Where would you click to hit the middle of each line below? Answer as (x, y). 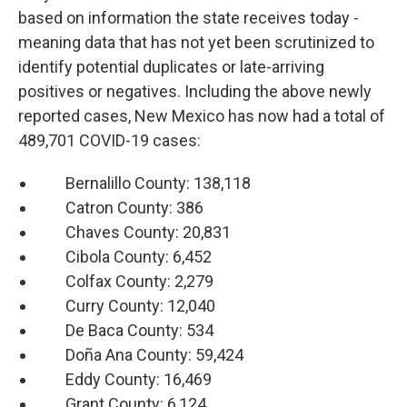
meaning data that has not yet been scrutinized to (196, 43)
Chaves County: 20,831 (134, 233)
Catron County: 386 (120, 208)
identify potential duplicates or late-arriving (171, 67)
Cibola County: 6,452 (124, 257)
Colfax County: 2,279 (125, 282)
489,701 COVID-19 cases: (109, 141)
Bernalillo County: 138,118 (144, 184)
